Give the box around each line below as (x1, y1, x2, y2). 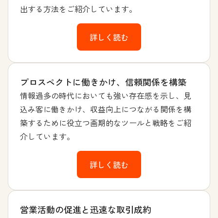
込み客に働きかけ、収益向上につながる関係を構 (20, 103, 191, 115)
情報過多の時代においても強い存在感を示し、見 (20, 90, 191, 102)
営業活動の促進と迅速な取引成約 (20, 203, 151, 216)
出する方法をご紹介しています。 (20, 3, 137, 15)
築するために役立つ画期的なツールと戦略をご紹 (20, 117, 191, 129)
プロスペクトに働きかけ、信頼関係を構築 (20, 75, 186, 89)
